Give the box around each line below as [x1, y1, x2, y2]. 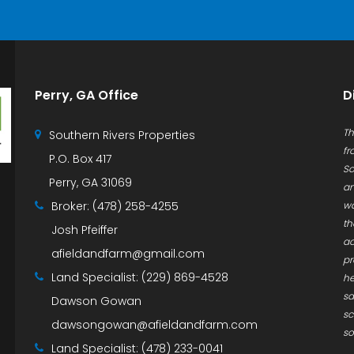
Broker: [51, 198, 92, 215]
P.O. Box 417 [49, 151, 111, 168]
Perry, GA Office [35, 86, 138, 105]
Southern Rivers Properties [49, 127, 195, 144]
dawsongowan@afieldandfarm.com [51, 317, 258, 333]
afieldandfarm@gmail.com [51, 246, 205, 262]
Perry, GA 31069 [49, 175, 132, 191]
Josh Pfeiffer [51, 222, 118, 239]
